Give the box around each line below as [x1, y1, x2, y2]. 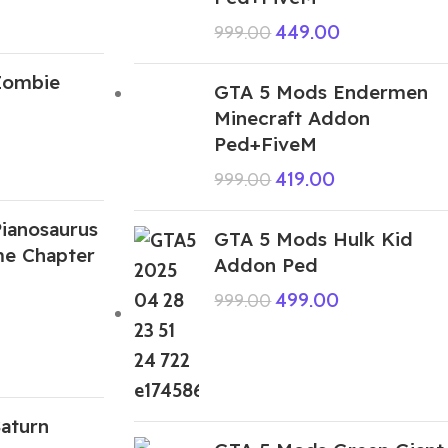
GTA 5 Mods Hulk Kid [214, 226, 414, 251]
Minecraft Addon [214, 105, 371, 130]
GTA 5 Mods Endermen [214, 79, 429, 104]
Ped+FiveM [214, 131, 318, 156]
